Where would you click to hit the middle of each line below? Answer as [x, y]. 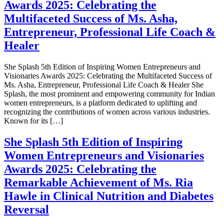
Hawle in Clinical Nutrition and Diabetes [109, 196]
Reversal [26, 209]
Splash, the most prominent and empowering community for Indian [109, 93]
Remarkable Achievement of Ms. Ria [98, 182]
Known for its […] [33, 120]
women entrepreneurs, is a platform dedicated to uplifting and [100, 102]
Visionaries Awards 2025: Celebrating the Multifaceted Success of [108, 75]
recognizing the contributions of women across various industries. [107, 111]
